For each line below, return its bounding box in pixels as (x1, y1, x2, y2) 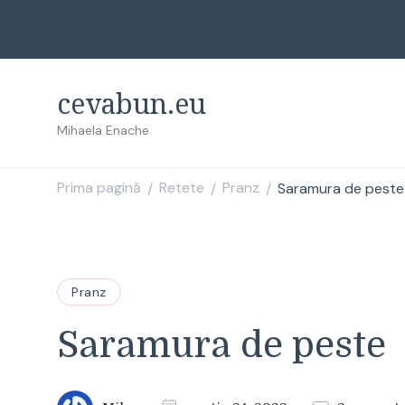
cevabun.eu (57, 85, 206, 122)
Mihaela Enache (57, 122, 149, 138)
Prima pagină (57, 178, 141, 198)
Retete (159, 178, 204, 198)
